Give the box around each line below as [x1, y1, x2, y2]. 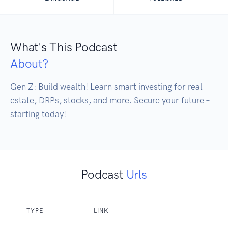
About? [10, 56, 48, 71]
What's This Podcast [10, 40, 117, 55]
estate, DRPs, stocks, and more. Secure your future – [10, 95, 210, 106]
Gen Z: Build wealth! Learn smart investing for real [10, 81, 203, 92]
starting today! [10, 109, 66, 120]
